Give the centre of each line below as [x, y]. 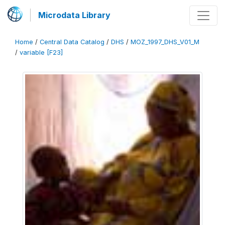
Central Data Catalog [72, 42]
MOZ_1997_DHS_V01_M [165, 42]
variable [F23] [41, 52]
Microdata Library [74, 15]
